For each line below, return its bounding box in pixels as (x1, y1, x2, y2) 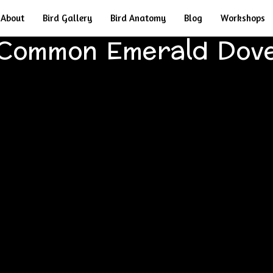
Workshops (221, 12, 265, 24)
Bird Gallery (43, 12, 92, 24)
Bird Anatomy (110, 12, 166, 24)
